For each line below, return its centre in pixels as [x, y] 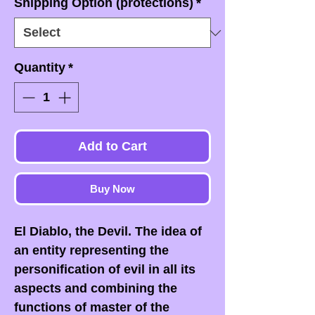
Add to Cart [112, 147]
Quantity [40, 68]
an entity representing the [91, 251]
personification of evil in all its [105, 270]
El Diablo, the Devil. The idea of [108, 232]
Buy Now [112, 189]
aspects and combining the [96, 289]
